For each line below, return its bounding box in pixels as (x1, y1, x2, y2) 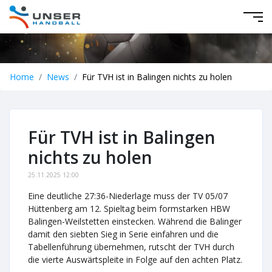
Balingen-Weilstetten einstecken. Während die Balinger (28, 216, 242, 227)
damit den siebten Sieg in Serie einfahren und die (28, 228, 219, 240)
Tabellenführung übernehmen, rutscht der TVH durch (28, 241, 234, 253)
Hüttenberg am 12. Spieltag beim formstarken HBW (28, 203, 230, 214)
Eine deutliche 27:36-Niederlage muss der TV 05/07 (28, 190, 228, 202)
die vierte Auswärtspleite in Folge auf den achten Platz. (28, 254, 242, 265)
